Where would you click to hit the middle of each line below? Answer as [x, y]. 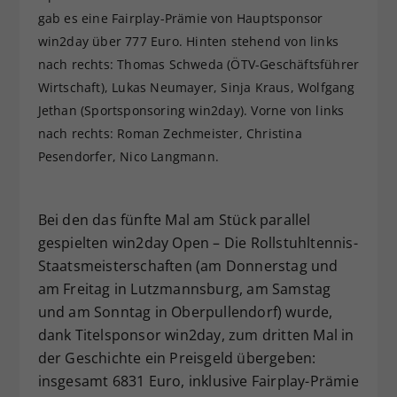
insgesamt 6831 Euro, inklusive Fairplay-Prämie [198, 381]
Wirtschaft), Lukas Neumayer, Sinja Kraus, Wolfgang [196, 88]
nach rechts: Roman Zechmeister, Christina [170, 134]
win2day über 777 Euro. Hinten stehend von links [188, 42]
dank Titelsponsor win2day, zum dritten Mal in [196, 335]
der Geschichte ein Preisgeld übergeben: [177, 358]
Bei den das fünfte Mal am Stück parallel [174, 220]
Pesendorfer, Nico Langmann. [128, 157]
